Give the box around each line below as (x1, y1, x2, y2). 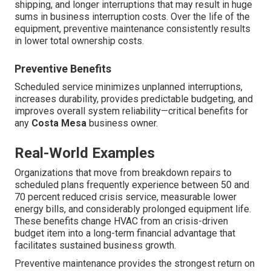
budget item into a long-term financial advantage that (15, 227, 235, 239)
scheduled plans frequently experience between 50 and (15, 178, 249, 191)
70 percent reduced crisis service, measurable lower (15, 191, 237, 203)
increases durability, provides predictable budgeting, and (15, 93, 253, 105)
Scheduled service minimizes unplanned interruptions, (15, 80, 243, 93)
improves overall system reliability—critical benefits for (15, 105, 248, 117)
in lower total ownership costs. (15, 34, 144, 47)
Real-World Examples (15, 144, 155, 162)
